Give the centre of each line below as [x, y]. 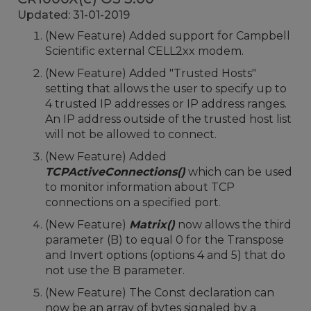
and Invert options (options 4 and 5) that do [165, 255]
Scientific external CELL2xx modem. [144, 51]
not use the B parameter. [115, 270]
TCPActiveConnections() [115, 172]
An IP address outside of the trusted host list [168, 119]
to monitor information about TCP [140, 187]
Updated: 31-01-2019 [74, 15]
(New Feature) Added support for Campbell [168, 36]
